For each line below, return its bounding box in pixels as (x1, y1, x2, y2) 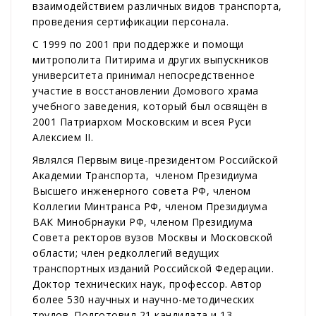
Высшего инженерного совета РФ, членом (32, 184, 251, 198)
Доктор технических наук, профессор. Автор (32, 277, 262, 291)
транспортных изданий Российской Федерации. (32, 262, 274, 276)
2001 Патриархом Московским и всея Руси (32, 115, 251, 129)
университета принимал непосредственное (32, 68, 255, 83)
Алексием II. (32, 130, 93, 145)
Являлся (32, 153, 77, 167)
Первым (77, 153, 117, 167)
